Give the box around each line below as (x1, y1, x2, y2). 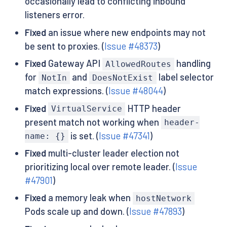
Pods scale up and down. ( (24, 206, 129, 217)
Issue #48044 (108, 85, 163, 97)
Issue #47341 (98, 130, 150, 141)
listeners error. (24, 9, 85, 21)
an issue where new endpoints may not (46, 26, 206, 38)
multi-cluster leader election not (46, 147, 179, 159)
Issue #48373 (104, 40, 158, 52)
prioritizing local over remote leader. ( (24, 161, 175, 172)
